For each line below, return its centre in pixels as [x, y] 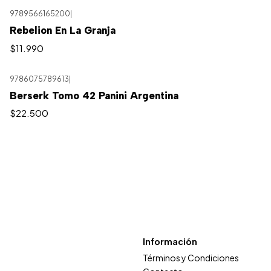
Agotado [38, 88]
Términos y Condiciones [191, 257]
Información [170, 242]
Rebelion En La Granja [62, 31]
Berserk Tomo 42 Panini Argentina [94, 95]
